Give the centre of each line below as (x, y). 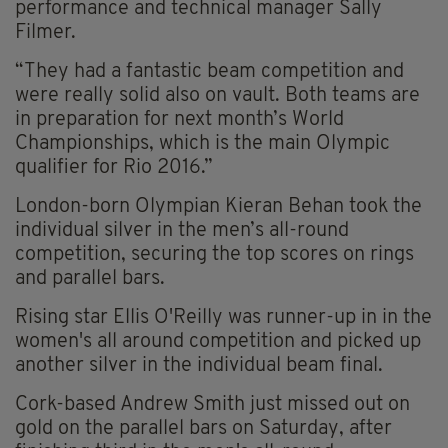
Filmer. (45, 33)
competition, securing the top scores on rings (214, 255)
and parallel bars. (90, 279)
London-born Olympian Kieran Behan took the (218, 207)
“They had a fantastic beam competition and (209, 72)
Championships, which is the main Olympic (202, 144)
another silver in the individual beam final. (199, 366)
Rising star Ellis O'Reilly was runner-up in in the (223, 318)
